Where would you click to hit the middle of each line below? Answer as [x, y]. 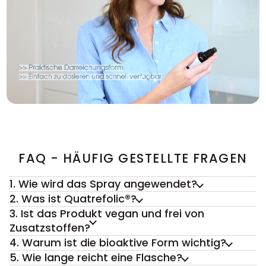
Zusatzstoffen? [50, 228]
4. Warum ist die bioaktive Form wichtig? [118, 243]
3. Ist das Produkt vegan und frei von [107, 214]
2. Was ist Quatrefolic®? [73, 199]
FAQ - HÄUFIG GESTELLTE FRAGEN [133, 159]
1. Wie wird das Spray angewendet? [103, 184]
